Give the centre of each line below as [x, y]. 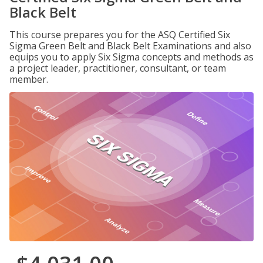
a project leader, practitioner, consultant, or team [118, 68]
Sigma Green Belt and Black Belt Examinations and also [130, 46]
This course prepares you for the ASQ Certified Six [120, 35]
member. [29, 79]
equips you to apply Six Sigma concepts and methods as [131, 57]
